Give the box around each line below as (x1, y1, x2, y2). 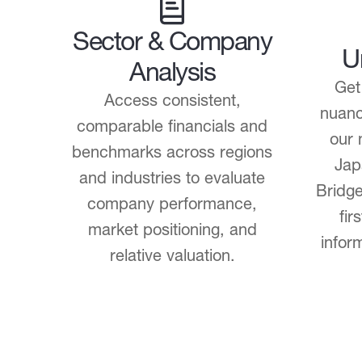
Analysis (129, 57, 215, 86)
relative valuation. (109, 246, 235, 264)
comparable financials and (77, 116, 267, 135)
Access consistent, (103, 90, 241, 109)
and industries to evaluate (79, 168, 265, 187)
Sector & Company (73, 26, 271, 56)
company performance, (87, 194, 257, 213)
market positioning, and (87, 220, 257, 238)
